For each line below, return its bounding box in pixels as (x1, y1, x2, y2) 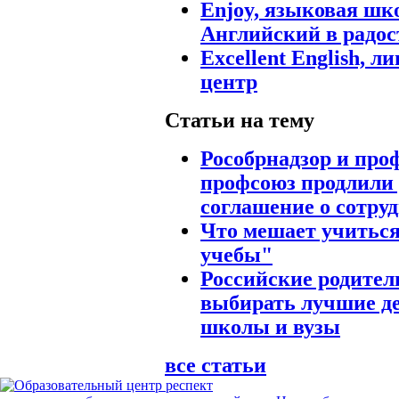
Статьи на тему (165, 108, 314, 132)
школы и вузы (200, 314, 340, 338)
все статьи (165, 353, 266, 377)
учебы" (200, 242, 273, 266)
